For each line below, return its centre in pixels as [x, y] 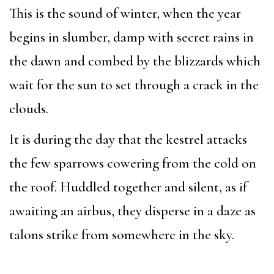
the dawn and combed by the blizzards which [135, 61]
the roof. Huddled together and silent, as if [128, 187]
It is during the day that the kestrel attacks [128, 140]
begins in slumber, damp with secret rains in [131, 37]
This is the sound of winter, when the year [125, 13]
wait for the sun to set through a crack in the [134, 85]
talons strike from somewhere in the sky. [122, 235]
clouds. [29, 109]
